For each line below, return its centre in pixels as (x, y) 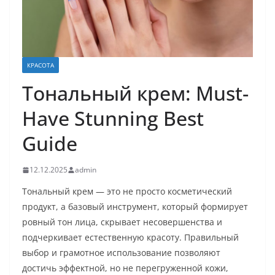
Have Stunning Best (113, 118)
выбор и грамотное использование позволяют (121, 253)
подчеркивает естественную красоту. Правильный (130, 238)
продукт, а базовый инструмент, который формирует (135, 207)
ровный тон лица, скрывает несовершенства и (122, 222)
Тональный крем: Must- (135, 93)
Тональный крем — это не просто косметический (127, 192)
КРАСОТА (41, 65)
